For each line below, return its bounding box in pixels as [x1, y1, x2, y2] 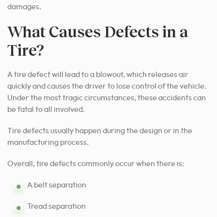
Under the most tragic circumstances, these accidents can [7, 93, 206, 102]
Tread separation [27, 202, 86, 210]
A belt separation [27, 181, 86, 189]
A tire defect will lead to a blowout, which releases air [7, 70, 188, 78]
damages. [7, 2, 42, 11]
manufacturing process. [7, 138, 89, 146]
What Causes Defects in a [7, 21, 188, 41]
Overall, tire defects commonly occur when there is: [7, 159, 184, 168]
